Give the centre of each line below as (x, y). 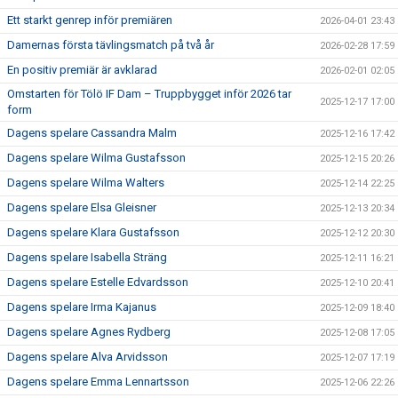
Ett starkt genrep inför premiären (90, 20)
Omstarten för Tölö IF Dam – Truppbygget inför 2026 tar (149, 94)
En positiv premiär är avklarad (82, 70)
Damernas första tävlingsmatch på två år (111, 45)
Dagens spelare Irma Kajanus (82, 307)
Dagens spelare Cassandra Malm (92, 133)
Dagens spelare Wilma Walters (86, 183)
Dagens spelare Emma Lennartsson (98, 382)
